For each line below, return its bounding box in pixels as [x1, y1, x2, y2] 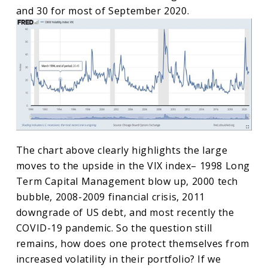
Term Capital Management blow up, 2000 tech [16, 175, 239, 188]
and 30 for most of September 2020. [16, 4, 190, 18]
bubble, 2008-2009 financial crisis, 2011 [16, 190, 205, 204]
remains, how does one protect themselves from [16, 237, 249, 251]
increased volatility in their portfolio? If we [16, 252, 221, 266]
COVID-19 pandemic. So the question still [16, 221, 212, 235]
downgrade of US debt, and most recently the [16, 206, 234, 220]
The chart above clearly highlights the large [16, 144, 228, 157]
